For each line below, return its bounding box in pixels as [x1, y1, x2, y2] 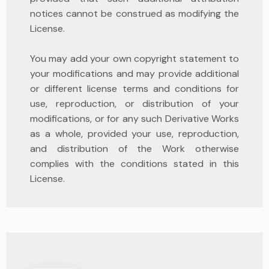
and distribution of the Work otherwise [30, 142, 239, 155]
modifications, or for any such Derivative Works [30, 112, 239, 125]
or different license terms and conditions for [30, 82, 239, 95]
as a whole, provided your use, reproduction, [30, 127, 239, 140]
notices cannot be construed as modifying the [30, 7, 239, 20]
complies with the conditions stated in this [30, 157, 239, 170]
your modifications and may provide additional [30, 67, 239, 80]
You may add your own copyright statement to [30, 52, 239, 65]
